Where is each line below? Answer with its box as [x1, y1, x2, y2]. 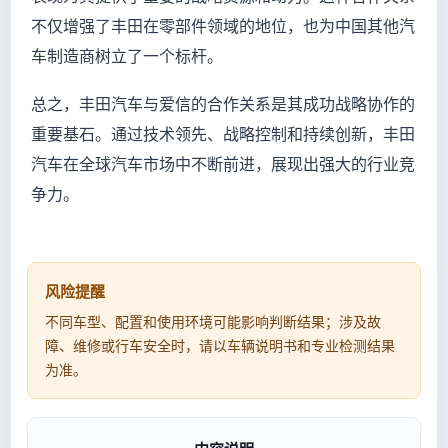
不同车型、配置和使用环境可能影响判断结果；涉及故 [45, 313, 381, 330]
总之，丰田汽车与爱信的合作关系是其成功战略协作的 [31, 94, 415, 114]
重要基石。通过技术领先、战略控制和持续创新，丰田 [31, 124, 415, 144]
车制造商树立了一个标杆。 [31, 46, 223, 66]
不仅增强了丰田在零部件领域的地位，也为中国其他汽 [31, 16, 415, 36]
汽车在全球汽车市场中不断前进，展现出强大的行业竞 [31, 154, 415, 174]
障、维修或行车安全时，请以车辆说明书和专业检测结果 [45, 337, 395, 354]
